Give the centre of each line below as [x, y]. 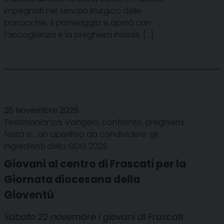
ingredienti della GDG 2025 [56, 146]
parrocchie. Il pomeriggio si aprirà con [77, 22]
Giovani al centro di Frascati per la [95, 163]
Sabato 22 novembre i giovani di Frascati [93, 217]
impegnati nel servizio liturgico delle [73, 10]
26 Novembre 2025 [41, 110]
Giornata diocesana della [72, 179]
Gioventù [29, 194]
